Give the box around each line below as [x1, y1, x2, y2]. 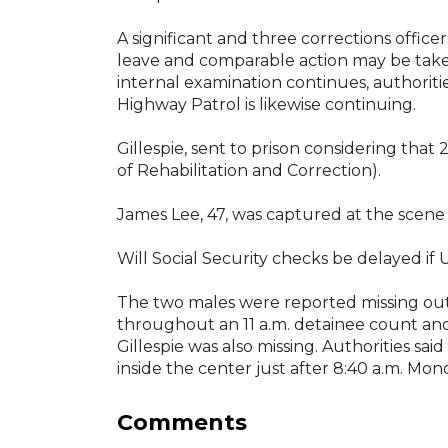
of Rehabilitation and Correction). [117, 161, 381, 181]
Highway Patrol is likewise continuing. [117, 95, 416, 115]
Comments [117, 409, 247, 437]
